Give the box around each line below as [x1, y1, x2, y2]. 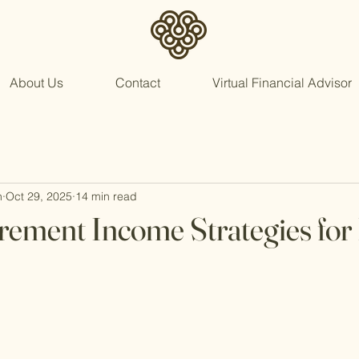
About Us [9, 75, 63, 91]
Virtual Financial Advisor [212, 75, 352, 91]
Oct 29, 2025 [6, 188, 72, 204]
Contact [115, 75, 160, 91]
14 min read [75, 188, 137, 204]
